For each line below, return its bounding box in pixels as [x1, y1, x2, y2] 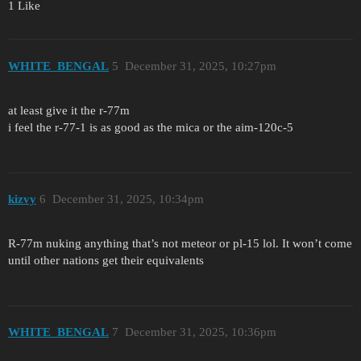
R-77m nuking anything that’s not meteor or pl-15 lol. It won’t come [8, 236, 352, 250]
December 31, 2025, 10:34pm [52, 193, 204, 206]
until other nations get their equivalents [8, 253, 204, 267]
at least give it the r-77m [8, 103, 130, 117]
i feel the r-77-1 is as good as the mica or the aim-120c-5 [8, 120, 293, 134]
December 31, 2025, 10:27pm [124, 59, 276, 73]
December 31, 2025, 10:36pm [124, 326, 276, 339]
